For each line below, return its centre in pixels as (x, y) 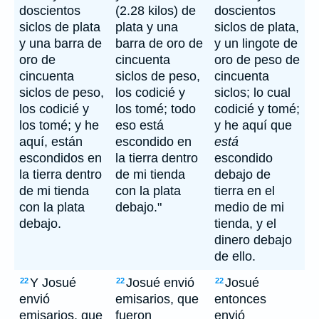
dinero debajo (253, 240)
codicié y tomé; (257, 109)
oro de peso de (257, 60)
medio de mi (249, 207)
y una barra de (61, 43)
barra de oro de (159, 43)
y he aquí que (253, 125)
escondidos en (61, 158)
